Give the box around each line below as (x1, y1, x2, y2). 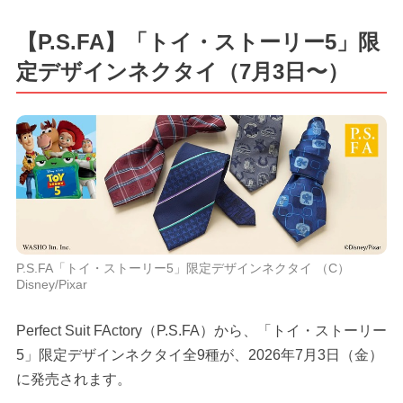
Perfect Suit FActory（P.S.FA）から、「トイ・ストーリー (15, 322, 387, 338)
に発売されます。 (15, 371, 131, 387)
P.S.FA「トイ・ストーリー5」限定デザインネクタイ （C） (15, 260, 350, 275)
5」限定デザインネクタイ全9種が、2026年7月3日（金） (15, 346, 383, 363)
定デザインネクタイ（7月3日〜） (15, 58, 349, 84)
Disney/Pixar (15, 276, 87, 291)
